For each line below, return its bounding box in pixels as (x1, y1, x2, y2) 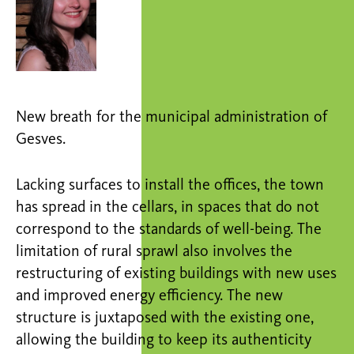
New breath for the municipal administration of (16, 109, 327, 126)
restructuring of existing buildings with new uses (16, 265, 337, 282)
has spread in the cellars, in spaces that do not (16, 199, 319, 216)
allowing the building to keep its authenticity (16, 332, 311, 348)
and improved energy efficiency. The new (16, 288, 283, 304)
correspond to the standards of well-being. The (16, 221, 322, 238)
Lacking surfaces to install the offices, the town (16, 177, 324, 194)
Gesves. (16, 131, 66, 148)
